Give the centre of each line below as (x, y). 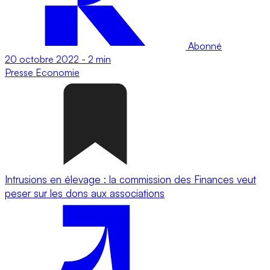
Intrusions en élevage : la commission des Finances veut (130, 179)
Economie (58, 72)
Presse (20, 72)
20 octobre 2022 (42, 59)
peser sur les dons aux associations (85, 193)
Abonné (204, 46)
